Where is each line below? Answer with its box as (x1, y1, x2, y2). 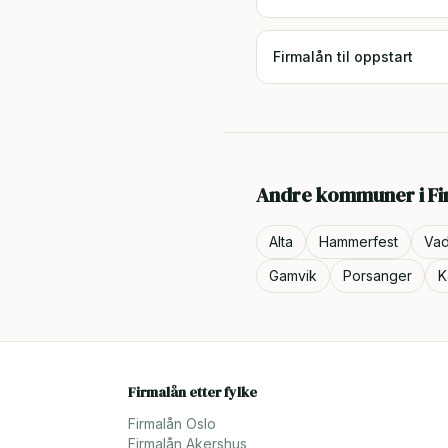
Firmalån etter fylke (128, 382, 257, 402)
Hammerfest (319, 233, 398, 250)
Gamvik (269, 267, 317, 284)
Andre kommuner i (256, 181, 428, 209)
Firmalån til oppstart (273, 48, 413, 65)
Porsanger (343, 267, 412, 284)
